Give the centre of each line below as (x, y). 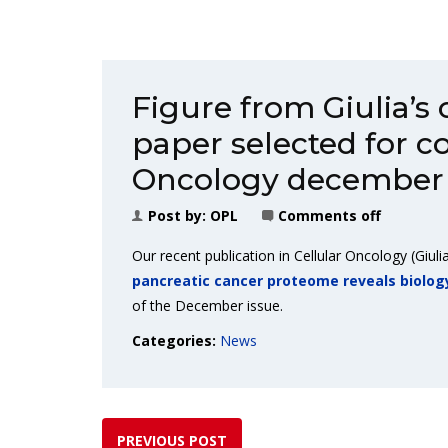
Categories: (176, 340)
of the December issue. (207, 305)
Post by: (179, 215)
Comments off (329, 215)
